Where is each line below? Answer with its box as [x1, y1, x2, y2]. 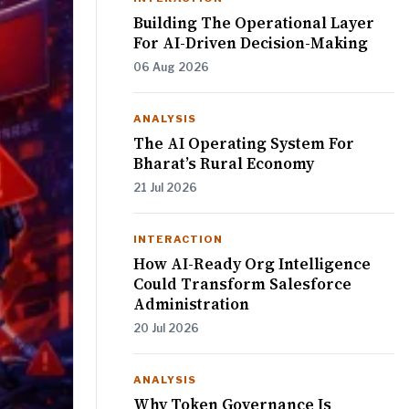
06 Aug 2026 [133, 60, 209, 75]
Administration [133, 293, 249, 316]
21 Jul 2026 [133, 181, 197, 195]
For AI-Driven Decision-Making [133, 32, 368, 55]
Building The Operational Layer [133, 12, 374, 35]
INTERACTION [133, 233, 224, 246]
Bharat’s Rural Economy [133, 152, 314, 175]
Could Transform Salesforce [133, 273, 351, 296]
